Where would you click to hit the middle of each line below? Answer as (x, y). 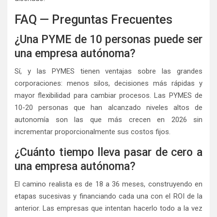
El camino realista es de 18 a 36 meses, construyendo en (108, 184)
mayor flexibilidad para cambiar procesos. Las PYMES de (108, 96)
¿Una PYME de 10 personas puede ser (108, 40)
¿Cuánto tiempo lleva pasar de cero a (108, 153)
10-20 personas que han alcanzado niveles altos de (108, 108)
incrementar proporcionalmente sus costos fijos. (93, 132)
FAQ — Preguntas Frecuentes (93, 20)
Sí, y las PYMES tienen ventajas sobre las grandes (108, 71)
